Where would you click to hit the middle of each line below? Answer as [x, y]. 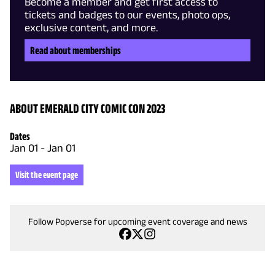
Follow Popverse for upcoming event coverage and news [137, 221]
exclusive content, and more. [91, 27]
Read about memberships [76, 50]
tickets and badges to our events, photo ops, [127, 14]
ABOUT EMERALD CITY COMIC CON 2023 [87, 108]
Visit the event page [47, 174]
